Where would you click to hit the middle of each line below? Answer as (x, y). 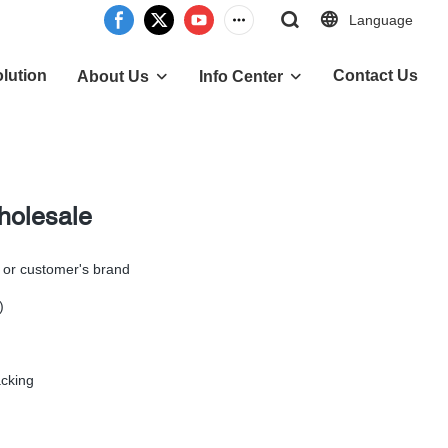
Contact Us (375, 75)
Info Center (241, 76)
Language (381, 20)
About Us (113, 76)
